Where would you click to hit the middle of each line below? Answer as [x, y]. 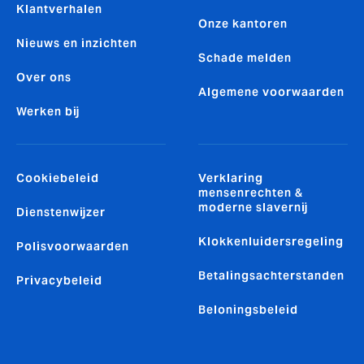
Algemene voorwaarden [271, 92]
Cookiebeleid [58, 178]
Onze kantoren [243, 24]
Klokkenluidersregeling [271, 242]
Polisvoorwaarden [73, 247]
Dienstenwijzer [61, 212]
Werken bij [48, 112]
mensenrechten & [251, 193]
